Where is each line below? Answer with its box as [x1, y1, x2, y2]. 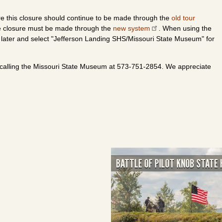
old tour [171, 14, 195, 22]
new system [113, 24, 150, 32]
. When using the [158, 24, 212, 32]
